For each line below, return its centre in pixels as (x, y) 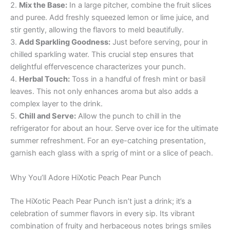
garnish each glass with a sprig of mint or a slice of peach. (112, 153)
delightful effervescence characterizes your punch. (98, 67)
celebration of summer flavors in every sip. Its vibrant (102, 213)
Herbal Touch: (44, 79)
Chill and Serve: (47, 116)
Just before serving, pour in (159, 42)
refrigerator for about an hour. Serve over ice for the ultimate (114, 129)
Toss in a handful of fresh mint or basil (138, 79)
